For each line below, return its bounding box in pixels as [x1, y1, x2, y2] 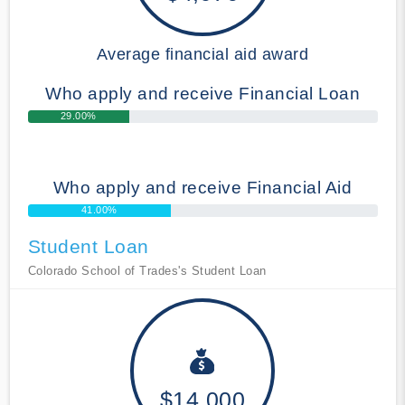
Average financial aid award [96, 44, 309, 63]
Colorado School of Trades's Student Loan [27, 263, 267, 278]
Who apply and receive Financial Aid [52, 177, 353, 197]
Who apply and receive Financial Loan [45, 83, 360, 103]
